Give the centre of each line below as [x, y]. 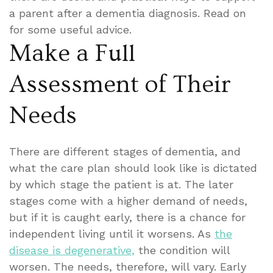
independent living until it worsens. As [112, 233]
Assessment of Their [120, 84]
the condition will [182, 250]
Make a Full [72, 53]
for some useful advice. [70, 29]
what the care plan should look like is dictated [133, 168]
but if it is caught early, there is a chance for [127, 217]
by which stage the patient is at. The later [121, 184]
